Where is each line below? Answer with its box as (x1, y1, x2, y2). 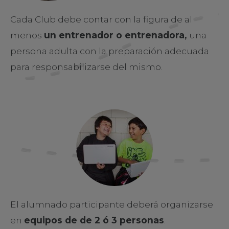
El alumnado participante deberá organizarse (10, 199, 213, 210)
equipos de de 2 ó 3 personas (24, 215, 164, 226)
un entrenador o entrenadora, (44, 30, 189, 41)
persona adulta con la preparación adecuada (10, 45, 209, 57)
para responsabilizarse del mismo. (10, 61, 163, 73)
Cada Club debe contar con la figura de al (10, 14, 192, 25)
